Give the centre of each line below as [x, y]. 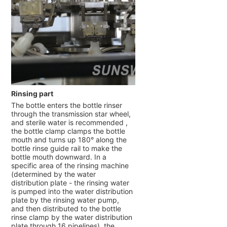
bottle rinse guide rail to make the [66, 148]
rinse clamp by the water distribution [71, 217]
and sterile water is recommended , [69, 123]
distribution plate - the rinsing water [70, 183]
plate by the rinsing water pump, [65, 200]
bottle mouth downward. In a [59, 157]
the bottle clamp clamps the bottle [68, 131]
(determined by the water [53, 174]
